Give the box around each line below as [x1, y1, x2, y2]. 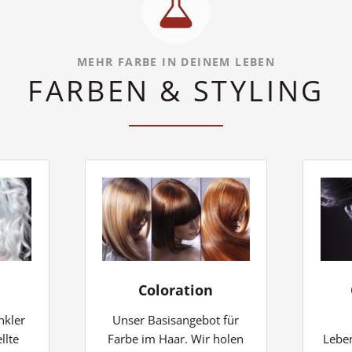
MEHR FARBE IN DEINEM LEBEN [76, 54, 276, 70]
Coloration [138, 280, 214, 299]
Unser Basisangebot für [112, 311, 240, 328]
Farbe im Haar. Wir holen [108, 330, 244, 346]
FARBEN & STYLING [27, 71, 324, 111]
